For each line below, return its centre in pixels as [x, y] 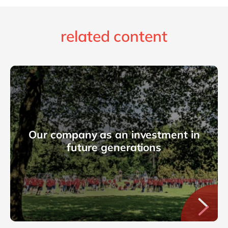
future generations [114, 147]
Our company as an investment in [114, 134]
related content [114, 36]
